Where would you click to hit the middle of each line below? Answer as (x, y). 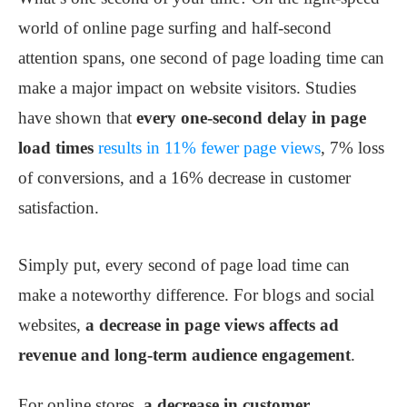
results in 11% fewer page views (209, 148)
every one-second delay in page (251, 118)
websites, (52, 325)
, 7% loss (352, 148)
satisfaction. (59, 208)
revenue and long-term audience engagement (184, 355)
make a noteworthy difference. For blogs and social (196, 295)
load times (56, 148)
